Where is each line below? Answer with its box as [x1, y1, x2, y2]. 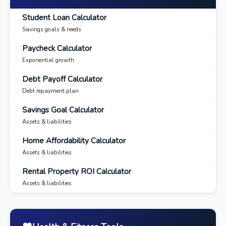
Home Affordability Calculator [22, 136, 126, 146]
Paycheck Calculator [22, 43, 92, 53]
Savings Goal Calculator [22, 105, 104, 115]
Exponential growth [22, 56, 74, 64]
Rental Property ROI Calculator [22, 166, 131, 177]
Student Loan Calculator [22, 13, 106, 23]
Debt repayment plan [22, 87, 79, 95]
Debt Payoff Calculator [22, 74, 102, 84]
